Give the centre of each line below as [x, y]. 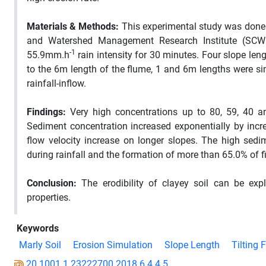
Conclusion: [52, 183]
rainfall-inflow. [56, 83]
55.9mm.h [48, 55]
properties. [49, 197]
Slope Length [192, 245]
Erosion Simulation [113, 245]
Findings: [46, 112]
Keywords [38, 228]
